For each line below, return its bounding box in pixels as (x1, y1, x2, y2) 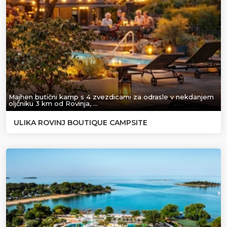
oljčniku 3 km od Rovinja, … (9, 99, 98, 107)
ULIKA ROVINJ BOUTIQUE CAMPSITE (14, 118, 147, 127)
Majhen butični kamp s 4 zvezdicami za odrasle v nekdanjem (9, 92, 214, 101)
